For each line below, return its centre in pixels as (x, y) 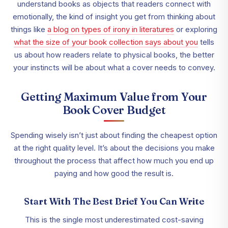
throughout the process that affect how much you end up (114, 161)
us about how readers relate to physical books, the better (114, 55)
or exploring (196, 30)
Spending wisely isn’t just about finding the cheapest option (114, 135)
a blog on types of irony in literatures (111, 30)
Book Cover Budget (114, 110)
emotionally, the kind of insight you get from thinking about (114, 17)
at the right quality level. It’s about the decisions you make (114, 148)
